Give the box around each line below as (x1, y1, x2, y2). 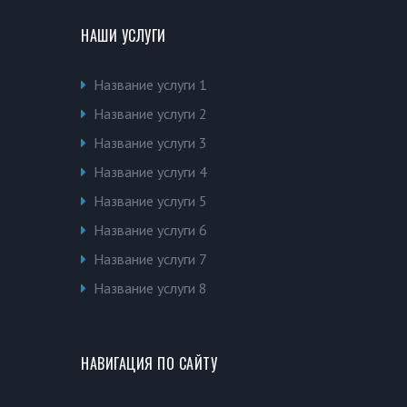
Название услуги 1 (94, 74, 207, 94)
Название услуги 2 (94, 104, 207, 123)
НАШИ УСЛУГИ (81, 24, 166, 46)
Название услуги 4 (94, 162, 207, 181)
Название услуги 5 (94, 191, 207, 210)
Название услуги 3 (94, 133, 207, 152)
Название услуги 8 (94, 278, 207, 297)
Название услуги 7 (94, 249, 207, 268)
